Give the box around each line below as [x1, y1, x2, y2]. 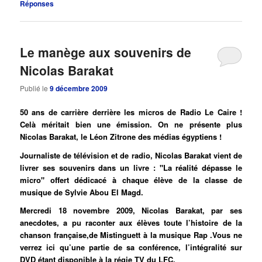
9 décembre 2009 [50, 82, 108, 94]
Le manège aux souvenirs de [20, 43, 192, 61]
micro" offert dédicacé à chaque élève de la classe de [20, 174, 242, 185]
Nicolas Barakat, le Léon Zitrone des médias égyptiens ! [20, 130, 222, 142]
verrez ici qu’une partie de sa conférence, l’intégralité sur [20, 242, 242, 253]
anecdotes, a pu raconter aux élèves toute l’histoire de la [20, 217, 242, 229]
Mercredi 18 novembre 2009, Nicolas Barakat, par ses [20, 205, 242, 216]
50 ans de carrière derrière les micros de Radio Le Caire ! [20, 106, 242, 118]
